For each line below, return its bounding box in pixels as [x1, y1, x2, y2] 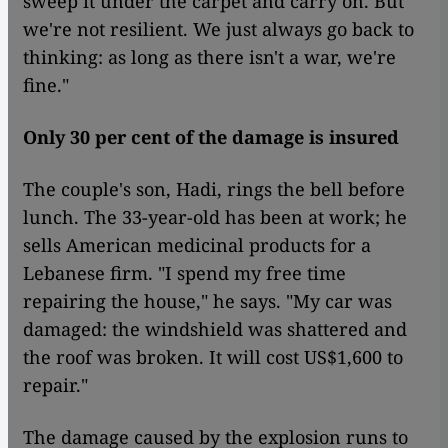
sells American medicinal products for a [23, 232, 371, 257]
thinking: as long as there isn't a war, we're [23, 44, 396, 69]
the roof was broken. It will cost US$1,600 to [23, 344, 403, 369]
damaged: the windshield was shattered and [23, 316, 407, 341]
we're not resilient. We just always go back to [23, 16, 414, 41]
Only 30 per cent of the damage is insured [23, 124, 399, 149]
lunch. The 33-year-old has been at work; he [23, 204, 407, 229]
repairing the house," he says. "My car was [23, 288, 392, 313]
